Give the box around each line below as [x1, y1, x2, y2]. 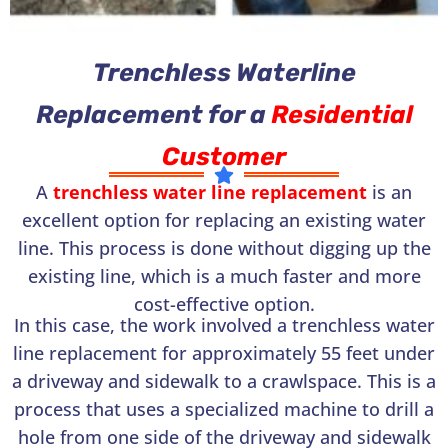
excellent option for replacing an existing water [22, 207, 426, 232]
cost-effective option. [133, 291, 315, 316]
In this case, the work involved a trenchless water [13, 312, 435, 337]
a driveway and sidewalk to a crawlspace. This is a [12, 368, 436, 393]
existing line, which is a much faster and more [27, 263, 421, 288]
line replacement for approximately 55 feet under [13, 340, 435, 365]
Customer [162, 141, 286, 171]
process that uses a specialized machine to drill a [14, 396, 434, 421]
